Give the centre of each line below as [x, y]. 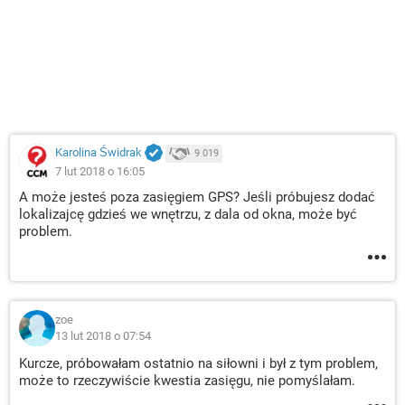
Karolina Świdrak [99, 153]
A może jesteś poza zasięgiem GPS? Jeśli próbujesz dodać [197, 197]
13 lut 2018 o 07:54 [103, 336]
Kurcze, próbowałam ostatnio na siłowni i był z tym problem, [198, 363]
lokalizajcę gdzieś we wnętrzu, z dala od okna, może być [188, 214]
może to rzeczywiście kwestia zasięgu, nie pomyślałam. [187, 381]
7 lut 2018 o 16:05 [100, 171]
